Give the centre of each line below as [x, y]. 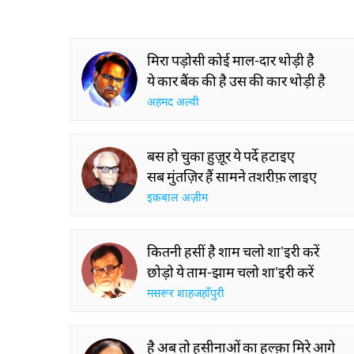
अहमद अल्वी [173, 103]
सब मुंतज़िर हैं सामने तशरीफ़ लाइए [232, 176]
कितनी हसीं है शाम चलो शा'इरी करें [233, 251]
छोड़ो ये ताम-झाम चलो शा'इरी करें [230, 272]
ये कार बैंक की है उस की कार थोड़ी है [236, 81]
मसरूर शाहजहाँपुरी [186, 294]
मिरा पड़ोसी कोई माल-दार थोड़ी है [231, 60]
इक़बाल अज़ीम [177, 199]
